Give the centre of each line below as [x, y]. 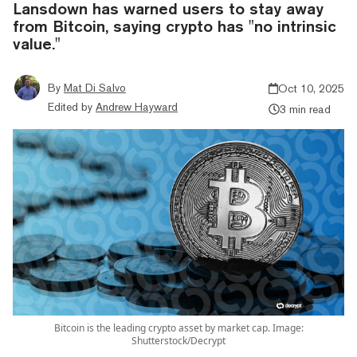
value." [37, 43]
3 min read [305, 109]
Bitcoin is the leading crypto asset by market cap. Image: [178, 328]
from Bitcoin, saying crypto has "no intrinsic [175, 25]
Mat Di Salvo [95, 87]
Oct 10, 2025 [311, 88]
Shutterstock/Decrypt [178, 340]
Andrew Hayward [137, 106]
